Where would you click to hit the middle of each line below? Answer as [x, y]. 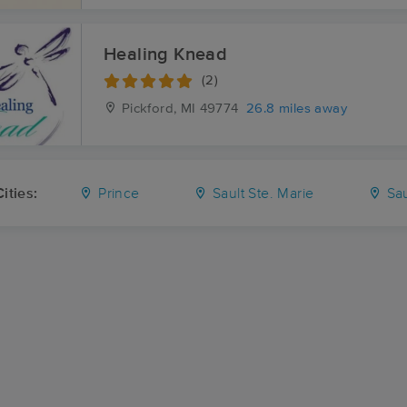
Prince [117, 194]
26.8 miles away [297, 109]
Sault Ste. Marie [261, 194]
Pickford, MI [157, 109]
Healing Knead [166, 55]
